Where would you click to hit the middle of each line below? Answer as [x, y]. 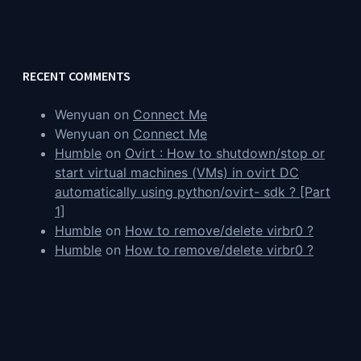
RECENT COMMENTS [77, 76]
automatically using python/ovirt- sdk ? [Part [193, 192]
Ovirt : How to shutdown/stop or [225, 154]
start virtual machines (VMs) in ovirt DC [177, 173]
